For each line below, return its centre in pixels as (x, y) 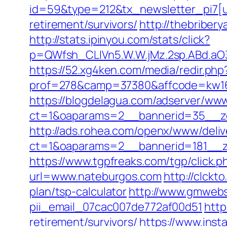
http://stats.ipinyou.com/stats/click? (120, 40)
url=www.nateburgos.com (96, 176)
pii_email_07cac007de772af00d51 (116, 207)
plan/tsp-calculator (78, 192)
